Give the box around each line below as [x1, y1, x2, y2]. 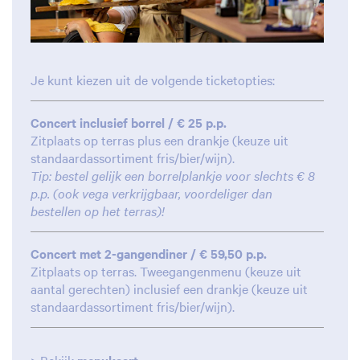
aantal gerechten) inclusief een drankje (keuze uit [31, 280, 308, 298]
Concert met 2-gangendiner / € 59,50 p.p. [31, 244, 267, 263]
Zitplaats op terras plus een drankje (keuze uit [31, 131, 288, 149]
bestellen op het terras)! [31, 202, 165, 220]
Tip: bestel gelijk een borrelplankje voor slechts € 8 [31, 166, 315, 185]
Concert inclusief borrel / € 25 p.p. [31, 113, 227, 132]
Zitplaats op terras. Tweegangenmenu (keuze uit [31, 262, 301, 280]
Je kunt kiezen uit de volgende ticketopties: [31, 71, 275, 89]
